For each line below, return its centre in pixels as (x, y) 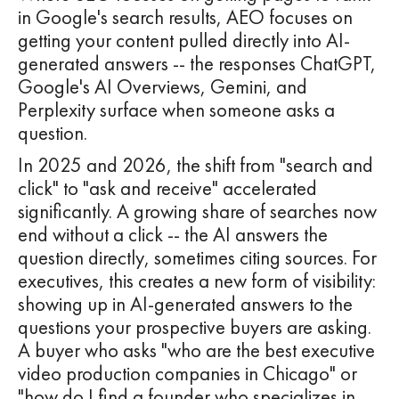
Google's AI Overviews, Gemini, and (163, 87)
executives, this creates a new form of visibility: (197, 281)
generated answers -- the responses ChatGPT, (197, 64)
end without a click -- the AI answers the (173, 235)
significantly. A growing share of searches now (197, 212)
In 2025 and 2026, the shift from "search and (195, 166)
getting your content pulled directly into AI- (184, 41)
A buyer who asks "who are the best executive (196, 351)
